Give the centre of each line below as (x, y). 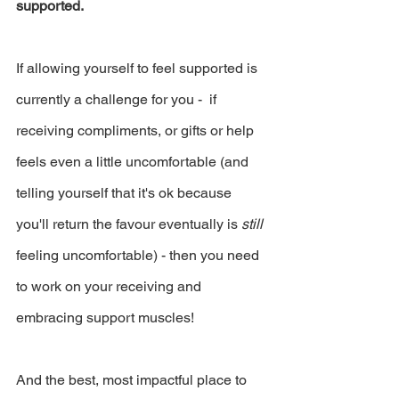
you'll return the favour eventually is (129, 224)
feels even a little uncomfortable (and (134, 161)
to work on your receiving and (110, 286)
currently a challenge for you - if (118, 99)
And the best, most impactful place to (133, 379)
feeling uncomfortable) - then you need (139, 255)
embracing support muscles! (105, 317)
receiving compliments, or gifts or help (137, 130)
